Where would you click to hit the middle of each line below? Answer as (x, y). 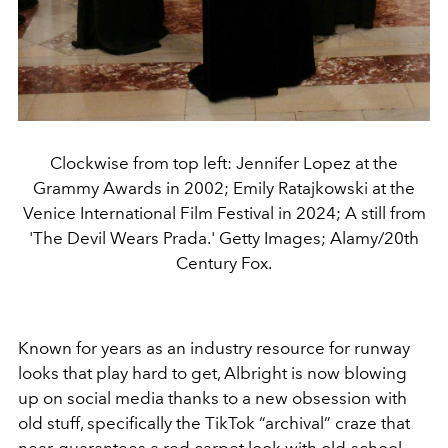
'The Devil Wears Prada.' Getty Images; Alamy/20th (224, 237)
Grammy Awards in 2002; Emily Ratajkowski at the (224, 187)
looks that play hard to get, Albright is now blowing (212, 372)
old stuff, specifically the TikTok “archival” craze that (214, 422)
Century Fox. (224, 262)
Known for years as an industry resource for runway (214, 347)
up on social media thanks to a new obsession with (212, 397)
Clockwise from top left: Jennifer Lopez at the (224, 162)
